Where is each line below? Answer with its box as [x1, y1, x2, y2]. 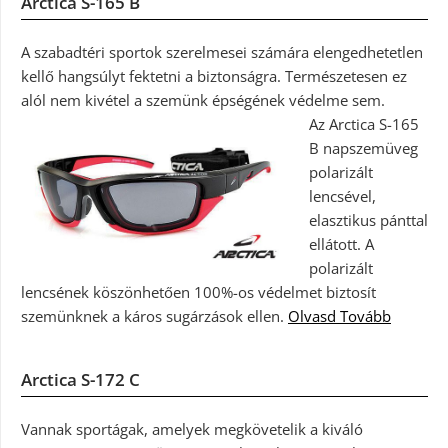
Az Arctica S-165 [308, 113, 419, 134]
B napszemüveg [308, 137, 418, 158]
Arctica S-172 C [21, 367, 140, 391]
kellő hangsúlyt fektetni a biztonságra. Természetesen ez [21, 65, 407, 86]
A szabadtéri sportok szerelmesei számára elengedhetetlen [21, 41, 423, 62]
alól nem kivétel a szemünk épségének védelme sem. [21, 89, 385, 110]
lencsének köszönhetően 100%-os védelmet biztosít [21, 281, 376, 302]
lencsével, [308, 185, 376, 206]
